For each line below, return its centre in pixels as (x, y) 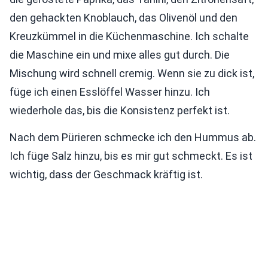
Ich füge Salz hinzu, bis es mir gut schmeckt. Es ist (131, 156)
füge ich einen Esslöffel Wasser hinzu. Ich (110, 92)
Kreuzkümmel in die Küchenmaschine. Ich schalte (129, 36)
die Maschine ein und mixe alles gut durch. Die (120, 55)
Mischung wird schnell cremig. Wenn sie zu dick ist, (132, 74)
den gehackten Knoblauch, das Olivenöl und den (124, 18)
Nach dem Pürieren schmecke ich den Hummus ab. (133, 138)
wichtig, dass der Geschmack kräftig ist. (106, 175)
